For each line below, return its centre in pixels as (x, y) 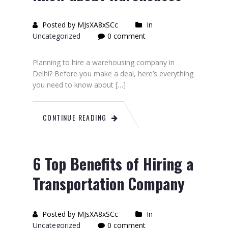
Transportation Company (109, 183)
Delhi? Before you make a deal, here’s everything (113, 74)
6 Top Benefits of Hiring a (113, 164)
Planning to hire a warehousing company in (104, 62)
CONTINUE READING (75, 117)
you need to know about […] (79, 85)
